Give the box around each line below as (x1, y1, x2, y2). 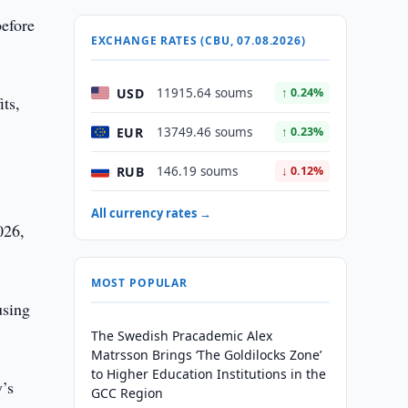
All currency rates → (90, 205, 211, 221)
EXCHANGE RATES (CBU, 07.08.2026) (90, 33, 306, 48)
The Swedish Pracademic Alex (90, 327, 272, 344)
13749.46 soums (156, 124, 252, 140)
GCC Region (90, 384, 163, 402)
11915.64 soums (156, 85, 252, 101)
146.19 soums (156, 163, 238, 179)
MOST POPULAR (90, 275, 188, 291)
